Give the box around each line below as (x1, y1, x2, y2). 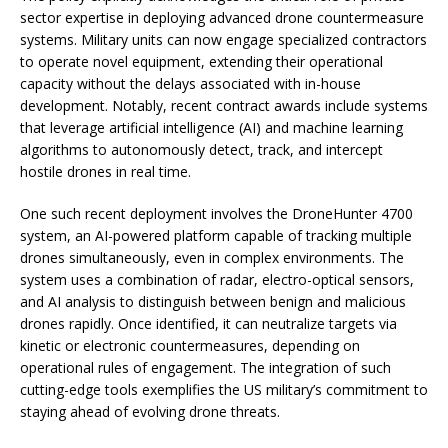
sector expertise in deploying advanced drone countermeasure (20, 8, 424, 28)
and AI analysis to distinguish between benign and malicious (20, 292, 406, 312)
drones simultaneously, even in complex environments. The (20, 248, 404, 268)
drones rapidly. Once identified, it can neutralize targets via (20, 314, 397, 334)
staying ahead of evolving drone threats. (20, 402, 280, 422)
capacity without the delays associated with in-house (20, 74, 361, 94)
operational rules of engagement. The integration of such (20, 358, 391, 378)
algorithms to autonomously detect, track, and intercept (20, 140, 383, 160)
